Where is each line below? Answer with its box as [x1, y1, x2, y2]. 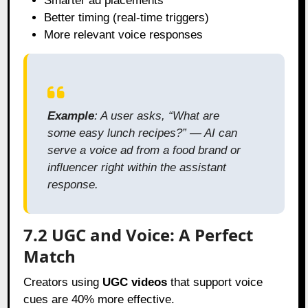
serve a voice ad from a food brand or [47, 143, 241, 157]
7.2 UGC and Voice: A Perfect [23, 223, 254, 246]
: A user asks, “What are [94, 109, 220, 122]
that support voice [167, 275, 263, 289]
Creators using [23, 275, 103, 289]
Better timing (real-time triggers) [44, 10, 210, 24]
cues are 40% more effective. [23, 292, 175, 306]
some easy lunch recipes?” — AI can [47, 126, 238, 140]
